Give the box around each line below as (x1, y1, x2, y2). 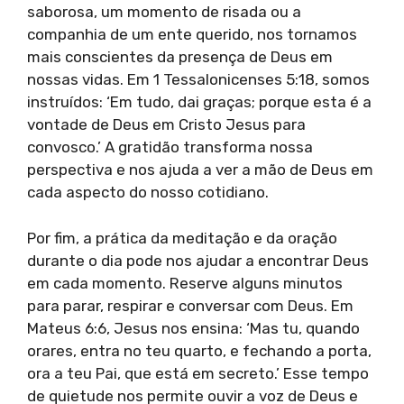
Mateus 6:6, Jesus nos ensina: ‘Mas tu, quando (27, 318, 360, 337)
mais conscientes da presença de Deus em (27, 48, 333, 67)
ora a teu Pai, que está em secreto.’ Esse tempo (27, 363, 369, 382)
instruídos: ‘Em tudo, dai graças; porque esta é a (27, 93, 372, 112)
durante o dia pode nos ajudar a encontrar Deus (27, 251, 369, 270)
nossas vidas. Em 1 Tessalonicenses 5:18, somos (27, 70, 370, 89)
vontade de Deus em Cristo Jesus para (27, 115, 306, 134)
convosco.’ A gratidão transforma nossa (27, 138, 313, 157)
